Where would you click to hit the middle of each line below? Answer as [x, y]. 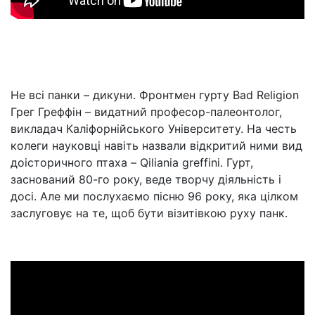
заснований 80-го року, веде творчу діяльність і [146, 179]
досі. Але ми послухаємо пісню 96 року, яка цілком [154, 196]
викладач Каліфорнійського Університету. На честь [154, 129]
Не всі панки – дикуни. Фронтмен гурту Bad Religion [155, 95]
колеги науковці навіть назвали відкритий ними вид [156, 146]
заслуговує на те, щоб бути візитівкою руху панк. [151, 213]
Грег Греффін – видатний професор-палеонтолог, [146, 112]
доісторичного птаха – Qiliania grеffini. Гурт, [132, 162]
